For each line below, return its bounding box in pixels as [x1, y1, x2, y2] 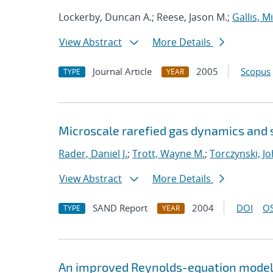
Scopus [241, 65, 271, 77]
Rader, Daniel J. [58, 147, 127, 160]
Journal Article [93, 65, 152, 77]
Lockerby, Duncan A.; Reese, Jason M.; [58, 10, 232, 24]
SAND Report [93, 202, 147, 214]
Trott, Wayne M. [132, 147, 205, 160]
